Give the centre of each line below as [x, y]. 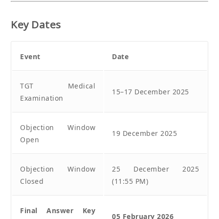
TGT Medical [58, 86]
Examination [42, 98]
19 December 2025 [144, 133]
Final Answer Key [58, 210]
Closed [32, 181]
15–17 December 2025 [151, 91]
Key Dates [36, 24]
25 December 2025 [155, 169]
